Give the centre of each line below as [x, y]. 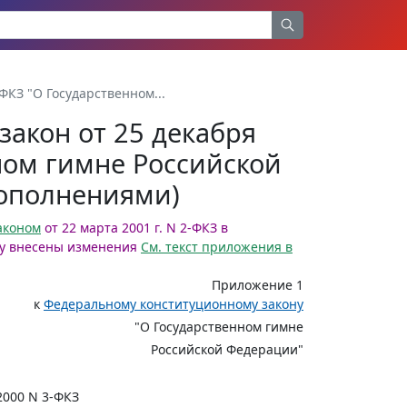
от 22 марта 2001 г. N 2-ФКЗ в [134, 228]
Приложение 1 [258, 285]
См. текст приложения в [217, 247]
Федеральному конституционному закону [174, 304]
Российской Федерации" [227, 349]
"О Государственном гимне [219, 327]
